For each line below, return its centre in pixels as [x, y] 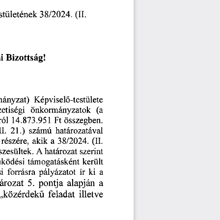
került [93, 163]
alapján [81, 184]
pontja [51, 184]
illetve [91, 195]
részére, [15, 142]
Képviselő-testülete [69, 100]
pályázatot [57, 173]
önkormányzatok [61, 111]
